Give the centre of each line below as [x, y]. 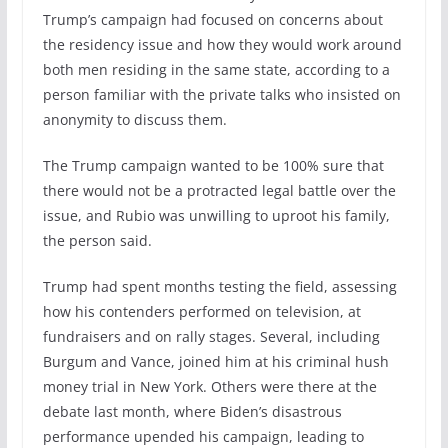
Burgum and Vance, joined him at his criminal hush [215, 361]
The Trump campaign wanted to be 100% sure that [213, 165]
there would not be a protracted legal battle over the [219, 190]
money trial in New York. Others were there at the [209, 386]
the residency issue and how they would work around [222, 44]
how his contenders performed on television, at [201, 311]
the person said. [97, 240]
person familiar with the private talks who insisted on [221, 94]
